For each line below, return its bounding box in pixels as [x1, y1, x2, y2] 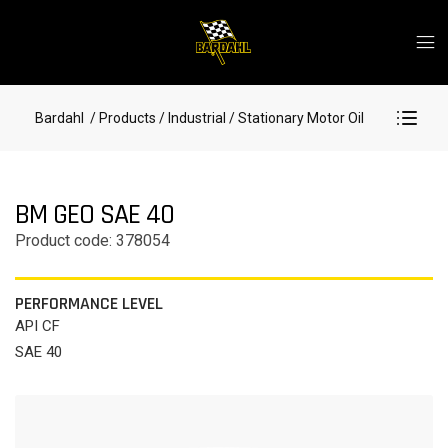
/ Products [87, 110, 156, 126]
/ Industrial [159, 110, 226, 126]
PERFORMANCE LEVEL [15, 292, 163, 315]
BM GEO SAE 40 [15, 197, 174, 233]
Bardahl [35, 110, 84, 126]
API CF [15, 317, 60, 335]
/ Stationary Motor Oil [226, 110, 364, 126]
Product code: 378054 [15, 231, 170, 250]
